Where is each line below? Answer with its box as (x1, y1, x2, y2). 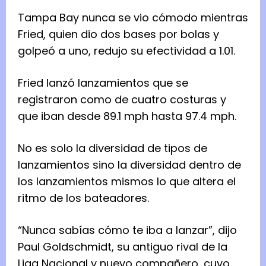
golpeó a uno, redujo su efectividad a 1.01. (18, 43, 238, 58)
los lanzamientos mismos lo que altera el (18, 173, 236, 189)
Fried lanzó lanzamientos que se (18, 75, 188, 90)
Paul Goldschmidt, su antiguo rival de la (18, 239, 227, 254)
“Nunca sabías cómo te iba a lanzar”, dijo (18, 222, 237, 237)
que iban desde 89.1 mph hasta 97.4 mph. (18, 108, 236, 123)
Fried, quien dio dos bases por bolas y (18, 26, 219, 42)
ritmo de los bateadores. (18, 190, 152, 205)
